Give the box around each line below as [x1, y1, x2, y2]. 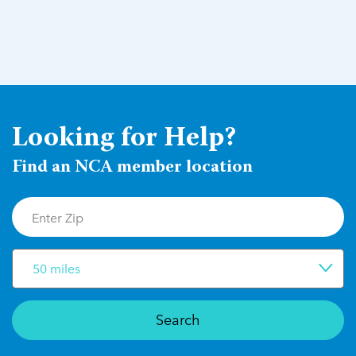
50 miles [33, 259, 80, 278]
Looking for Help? [12, 125, 236, 153]
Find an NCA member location [12, 159, 253, 177]
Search [156, 308, 200, 331]
